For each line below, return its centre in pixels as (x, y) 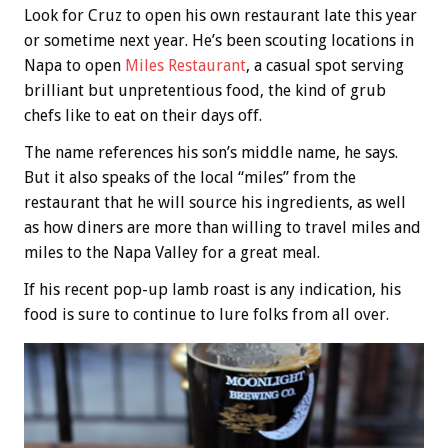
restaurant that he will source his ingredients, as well (215, 202)
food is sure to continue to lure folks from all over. (206, 314)
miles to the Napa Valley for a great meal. (172, 252)
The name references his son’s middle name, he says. (211, 152)
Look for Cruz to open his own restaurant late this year (220, 15)
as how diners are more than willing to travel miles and (222, 227)
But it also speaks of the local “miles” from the (190, 177)
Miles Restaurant (185, 65)
